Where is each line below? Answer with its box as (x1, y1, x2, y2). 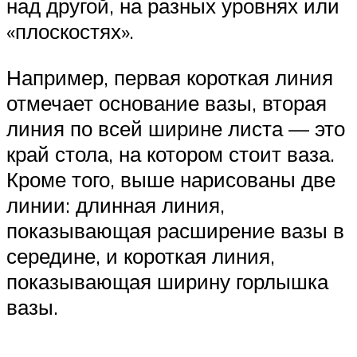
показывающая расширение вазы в (6, 217, 344, 243)
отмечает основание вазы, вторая (6, 89, 327, 116)
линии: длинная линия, (6, 191, 225, 218)
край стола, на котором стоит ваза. (6, 140, 335, 167)
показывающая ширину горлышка (6, 268, 328, 294)
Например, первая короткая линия (6, 64, 333, 90)
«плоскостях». (6, 18, 134, 45)
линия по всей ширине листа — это (6, 115, 345, 141)
